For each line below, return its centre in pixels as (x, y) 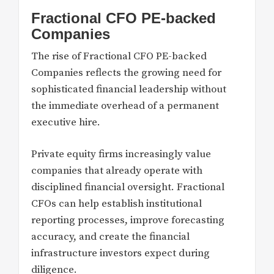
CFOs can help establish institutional (117, 204)
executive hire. (66, 122)
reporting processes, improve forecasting (128, 220)
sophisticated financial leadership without (129, 89)
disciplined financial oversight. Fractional (128, 187)
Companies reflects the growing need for (126, 72)
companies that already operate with (117, 171)
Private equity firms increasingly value (121, 154)
